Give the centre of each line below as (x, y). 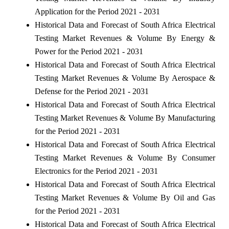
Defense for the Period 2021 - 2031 (91, 91)
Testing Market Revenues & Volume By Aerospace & (125, 78)
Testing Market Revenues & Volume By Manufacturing (125, 118)
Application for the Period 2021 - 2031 (97, 11)
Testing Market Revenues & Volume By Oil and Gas (125, 197)
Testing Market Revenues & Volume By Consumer (125, 157)
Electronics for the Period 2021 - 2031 (96, 171)
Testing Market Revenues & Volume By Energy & (125, 38)
